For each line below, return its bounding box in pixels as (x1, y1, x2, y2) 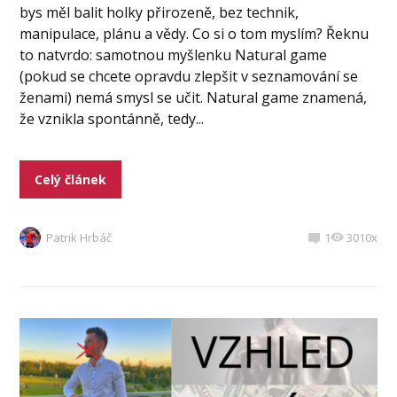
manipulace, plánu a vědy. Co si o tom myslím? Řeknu (19, 23, 370, 43)
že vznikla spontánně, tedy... (19, 108, 205, 128)
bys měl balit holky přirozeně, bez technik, (19, 2, 300, 22)
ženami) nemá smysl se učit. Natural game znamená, (19, 87, 368, 107)
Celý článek (35, 170, 107, 188)
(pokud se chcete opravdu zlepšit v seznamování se (19, 66, 359, 86)
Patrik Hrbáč (46, 229, 113, 245)
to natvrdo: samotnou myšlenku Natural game (19, 44, 328, 65)
